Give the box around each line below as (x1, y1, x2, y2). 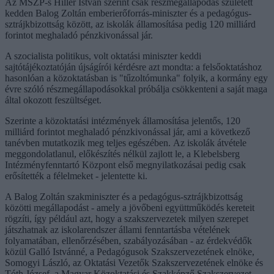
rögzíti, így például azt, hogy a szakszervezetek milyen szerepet (5, 213, 248, 224)
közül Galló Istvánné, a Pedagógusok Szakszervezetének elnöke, (5, 246, 254, 257)
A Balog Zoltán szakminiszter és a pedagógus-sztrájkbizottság (5, 191, 243, 202)
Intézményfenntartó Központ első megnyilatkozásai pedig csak (5, 159, 246, 170)
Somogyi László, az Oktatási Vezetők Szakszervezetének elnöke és (5, 257, 263, 268)
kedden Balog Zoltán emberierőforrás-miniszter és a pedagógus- (5, 7, 251, 18)
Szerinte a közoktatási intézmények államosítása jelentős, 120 (5, 115, 240, 126)
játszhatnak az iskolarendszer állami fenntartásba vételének (5, 224, 230, 235)
